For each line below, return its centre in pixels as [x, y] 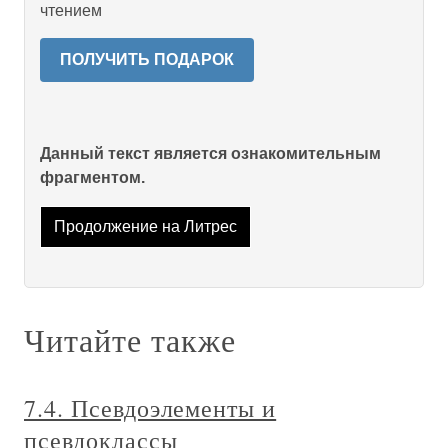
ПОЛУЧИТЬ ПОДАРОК [147, 59]
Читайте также [130, 340]
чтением [71, 10]
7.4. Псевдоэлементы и [150, 408]
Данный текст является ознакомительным [210, 153]
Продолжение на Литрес [145, 227]
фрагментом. [92, 177]
